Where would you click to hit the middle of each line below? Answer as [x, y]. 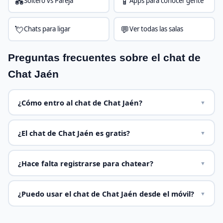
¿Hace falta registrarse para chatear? [85, 163]
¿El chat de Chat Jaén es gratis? [74, 133]
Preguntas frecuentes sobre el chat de [104, 57]
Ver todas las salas [156, 29]
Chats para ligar [47, 29]
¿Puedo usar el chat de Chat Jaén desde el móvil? [106, 193]
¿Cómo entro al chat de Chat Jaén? [80, 102]
